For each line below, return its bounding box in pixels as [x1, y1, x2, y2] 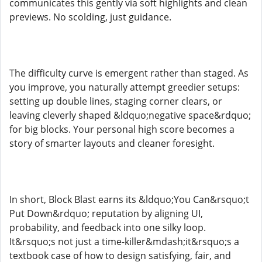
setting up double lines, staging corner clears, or [9, 95, 222, 108]
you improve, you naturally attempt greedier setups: [9, 81, 240, 94]
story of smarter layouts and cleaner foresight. [9, 137, 215, 150]
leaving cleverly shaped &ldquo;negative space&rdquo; [9, 109, 251, 122]
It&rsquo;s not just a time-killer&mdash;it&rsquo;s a [9, 235, 239, 248]
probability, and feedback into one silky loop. [9, 221, 206, 234]
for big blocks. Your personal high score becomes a [9, 123, 235, 136]
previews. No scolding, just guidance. [9, 11, 171, 23]
